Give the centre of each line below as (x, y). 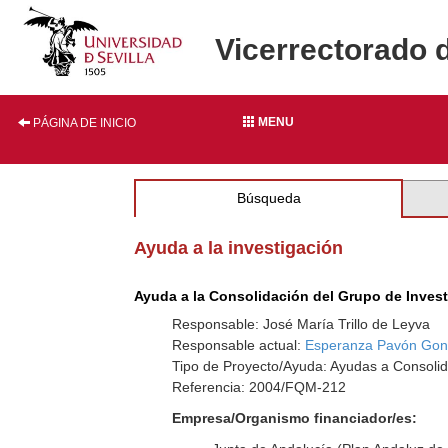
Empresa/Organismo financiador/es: (295, 418)
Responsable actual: (239, 345)
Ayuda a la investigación (239, 248)
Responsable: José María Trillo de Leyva (301, 324)
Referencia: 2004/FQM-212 (259, 387)
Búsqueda (268, 198)
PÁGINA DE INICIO (83, 123)
